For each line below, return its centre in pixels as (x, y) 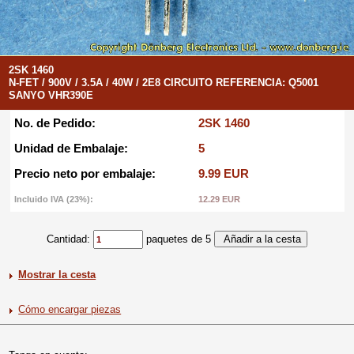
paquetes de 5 (179, 239)
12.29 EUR (219, 199)
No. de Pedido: (55, 123)
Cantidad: (70, 239)
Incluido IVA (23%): (53, 199)
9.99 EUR (223, 173)
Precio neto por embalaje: (85, 173)
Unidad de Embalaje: (71, 148)
